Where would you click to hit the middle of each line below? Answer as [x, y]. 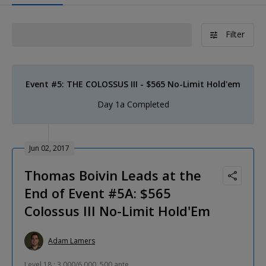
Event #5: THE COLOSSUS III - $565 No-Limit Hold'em [133, 84]
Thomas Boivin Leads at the [113, 175]
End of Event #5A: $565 [98, 193]
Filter [235, 34]
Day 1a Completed [133, 104]
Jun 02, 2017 [49, 148]
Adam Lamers [72, 241]
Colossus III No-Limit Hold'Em [117, 210]
